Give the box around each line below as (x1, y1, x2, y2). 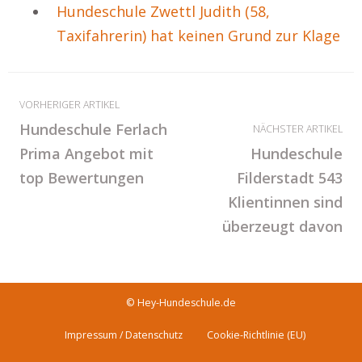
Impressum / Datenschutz (65, 328, 183, 342)
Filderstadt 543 (237, 168, 343, 187)
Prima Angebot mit (19, 144, 154, 163)
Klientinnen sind (228, 192, 343, 212)
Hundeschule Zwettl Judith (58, (57, 2, 270, 21)
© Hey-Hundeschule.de (126, 296, 236, 309)
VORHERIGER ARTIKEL (19, 98, 120, 112)
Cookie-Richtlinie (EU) (207, 328, 305, 342)
